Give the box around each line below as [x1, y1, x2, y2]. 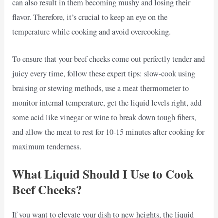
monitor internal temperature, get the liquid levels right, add [12, 97, 202, 108]
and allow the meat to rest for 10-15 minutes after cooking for [12, 126, 205, 137]
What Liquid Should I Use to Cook [12, 165, 194, 183]
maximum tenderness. [12, 141, 82, 152]
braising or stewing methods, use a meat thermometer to [12, 82, 189, 93]
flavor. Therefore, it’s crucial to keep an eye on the [12, 11, 168, 22]
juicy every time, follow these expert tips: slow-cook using [12, 68, 196, 79]
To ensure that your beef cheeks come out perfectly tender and [12, 53, 205, 64]
